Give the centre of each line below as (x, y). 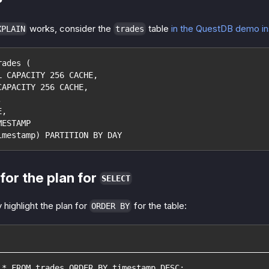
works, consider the (70, 28)
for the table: (159, 205)
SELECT (116, 179)
